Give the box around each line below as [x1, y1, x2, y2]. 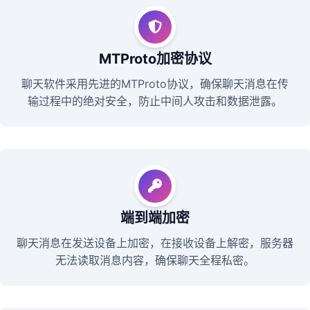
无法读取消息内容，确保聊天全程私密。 [55, 253, 255, 267]
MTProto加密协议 [98, 51, 212, 67]
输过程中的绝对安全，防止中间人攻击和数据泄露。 [28, 94, 282, 108]
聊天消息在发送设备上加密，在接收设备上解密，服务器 [17, 236, 293, 250]
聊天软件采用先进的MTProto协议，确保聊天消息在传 [21, 77, 289, 91]
